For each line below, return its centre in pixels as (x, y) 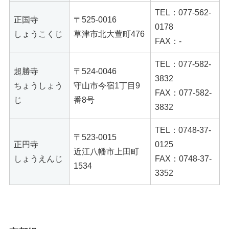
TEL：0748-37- (183, 130)
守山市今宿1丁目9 (107, 86)
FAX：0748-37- (183, 159)
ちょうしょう (38, 86)
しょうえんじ (38, 159)
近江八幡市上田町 (106, 152)
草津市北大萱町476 (109, 34)
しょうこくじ (38, 34)
